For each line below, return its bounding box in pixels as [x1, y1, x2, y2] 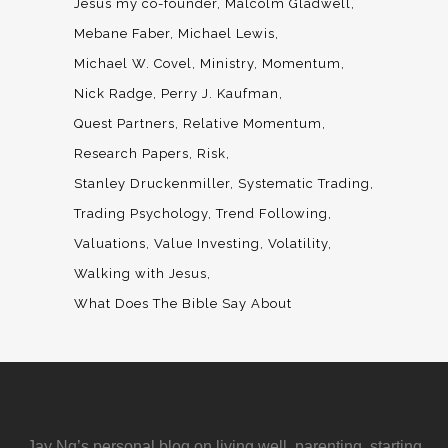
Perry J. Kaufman [161, 86, 279, 102]
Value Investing [154, 236, 260, 252]
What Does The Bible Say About [74, 296, 292, 312]
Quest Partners [74, 116, 175, 132]
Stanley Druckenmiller [74, 176, 230, 192]
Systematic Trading [238, 176, 370, 192]
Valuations [74, 236, 146, 252]
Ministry [200, 56, 254, 72]
